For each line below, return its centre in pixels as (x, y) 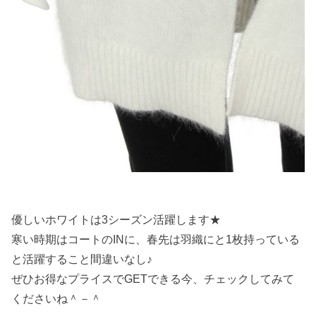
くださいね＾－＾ (57, 299)
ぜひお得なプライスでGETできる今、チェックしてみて (153, 279)
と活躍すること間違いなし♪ (82, 259)
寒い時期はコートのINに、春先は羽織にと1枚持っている (156, 239)
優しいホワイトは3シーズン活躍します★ (116, 220)
